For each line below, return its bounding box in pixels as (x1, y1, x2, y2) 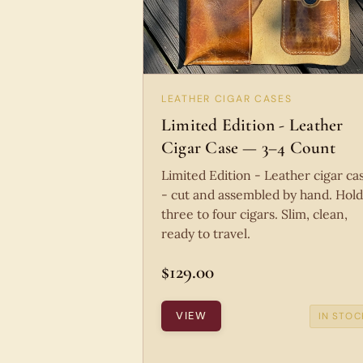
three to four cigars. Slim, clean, (161, 206, 348, 222)
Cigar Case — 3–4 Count (161, 137, 335, 158)
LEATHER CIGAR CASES (161, 92, 293, 105)
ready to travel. (161, 225, 250, 241)
